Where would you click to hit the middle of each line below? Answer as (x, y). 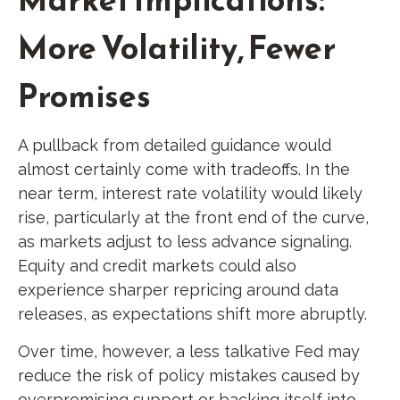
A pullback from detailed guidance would (175, 145)
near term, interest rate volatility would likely (190, 193)
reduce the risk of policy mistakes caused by (189, 375)
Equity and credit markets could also (157, 265)
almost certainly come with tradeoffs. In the (184, 169)
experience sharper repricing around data (178, 289)
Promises (84, 95)
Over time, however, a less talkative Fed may (189, 351)
